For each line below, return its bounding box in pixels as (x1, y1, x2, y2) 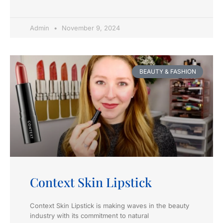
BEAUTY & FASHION (139, 67, 196, 75)
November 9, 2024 (60, 23, 120, 32)
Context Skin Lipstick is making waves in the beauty (30, 201, 189, 210)
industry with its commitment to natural (30, 211, 149, 220)
